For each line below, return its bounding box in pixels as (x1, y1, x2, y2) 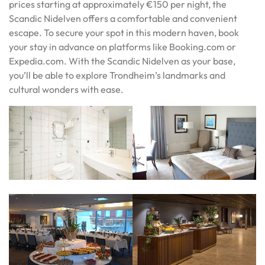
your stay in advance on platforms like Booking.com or (9, 40, 236, 53)
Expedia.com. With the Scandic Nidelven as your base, (9, 54, 235, 67)
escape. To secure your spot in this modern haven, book (9, 26, 239, 38)
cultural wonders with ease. (9, 83, 124, 95)
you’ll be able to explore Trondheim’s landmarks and (9, 69, 225, 81)
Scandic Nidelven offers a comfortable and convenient (9, 12, 237, 24)
